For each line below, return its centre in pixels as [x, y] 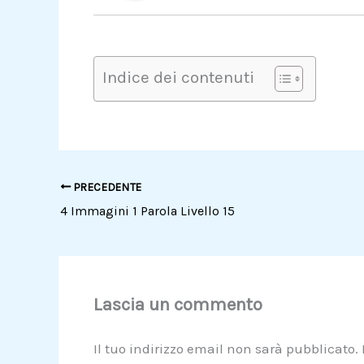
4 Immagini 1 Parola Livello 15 [149, 210]
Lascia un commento [178, 305]
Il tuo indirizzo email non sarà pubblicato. [225, 349]
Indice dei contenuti [178, 78]
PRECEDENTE [107, 187]
